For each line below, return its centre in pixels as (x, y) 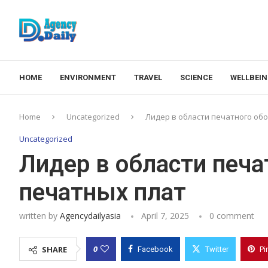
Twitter (217, 249)
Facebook (155, 249)
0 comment (232, 215)
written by (39, 215)
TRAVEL (148, 77)
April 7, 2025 (165, 215)
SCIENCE (196, 77)
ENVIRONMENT (88, 77)
